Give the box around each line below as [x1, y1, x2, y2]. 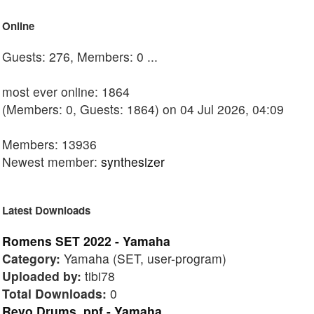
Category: [2, 249, 60, 267]
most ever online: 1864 [2, 83, 130, 101]
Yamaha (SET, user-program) [60, 249, 226, 267]
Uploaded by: [2, 266, 81, 285]
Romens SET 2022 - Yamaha [2, 231, 170, 250]
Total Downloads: [2, 284, 110, 302]
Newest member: [2, 153, 101, 171]
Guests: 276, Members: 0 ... [2, 48, 158, 66]
